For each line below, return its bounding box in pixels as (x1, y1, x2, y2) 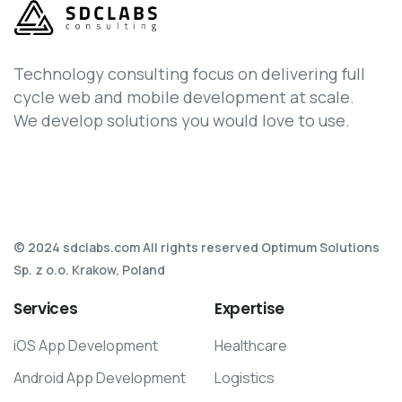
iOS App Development (13, 335, 158, 355)
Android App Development (13, 367, 186, 388)
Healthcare (214, 335, 287, 355)
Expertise (214, 297, 284, 319)
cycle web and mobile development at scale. (13, 85, 354, 108)
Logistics (214, 367, 275, 388)
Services (13, 297, 78, 319)
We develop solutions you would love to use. (13, 109, 350, 131)
